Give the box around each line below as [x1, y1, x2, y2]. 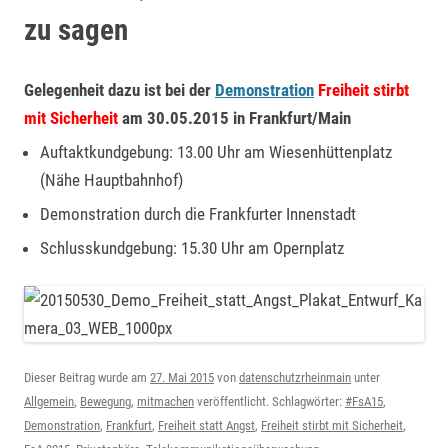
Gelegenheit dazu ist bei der [24, 80, 215, 100]
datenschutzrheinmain [239, 370, 351, 385]
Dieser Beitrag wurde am [24, 370, 150, 385]
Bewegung [80, 394, 131, 409]
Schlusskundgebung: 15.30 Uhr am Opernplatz [40, 238, 344, 258]
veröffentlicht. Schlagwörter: [194, 394, 345, 409]
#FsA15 [345, 394, 383, 409]
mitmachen [137, 394, 194, 409]
